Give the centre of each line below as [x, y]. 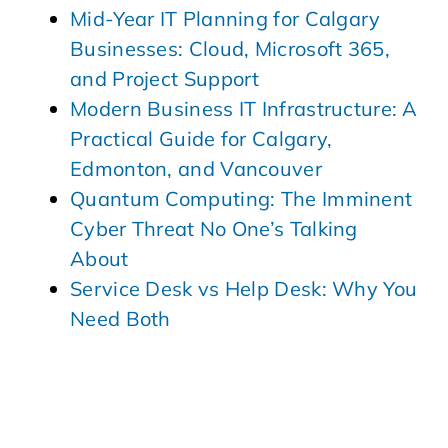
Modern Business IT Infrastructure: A [244, 108]
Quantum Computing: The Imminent [241, 198]
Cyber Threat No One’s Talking [214, 228]
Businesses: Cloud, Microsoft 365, [230, 48]
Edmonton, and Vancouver [196, 168]
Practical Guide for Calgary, [201, 138]
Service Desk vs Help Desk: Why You [244, 288]
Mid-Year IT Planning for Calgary [225, 18]
